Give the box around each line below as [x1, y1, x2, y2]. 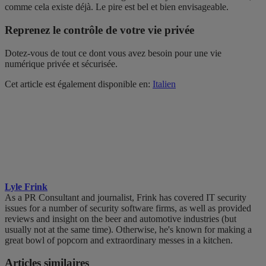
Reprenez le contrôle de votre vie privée [5, 23, 194, 36]
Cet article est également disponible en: [5, 78, 153, 89]
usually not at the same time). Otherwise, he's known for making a [5, 224, 252, 235]
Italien [153, 78, 176, 89]
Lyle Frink [5, 181, 47, 192]
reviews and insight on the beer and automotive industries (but [5, 213, 236, 224]
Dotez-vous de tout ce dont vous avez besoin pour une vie [5, 47, 221, 58]
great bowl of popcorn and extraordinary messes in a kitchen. [5, 235, 233, 245]
